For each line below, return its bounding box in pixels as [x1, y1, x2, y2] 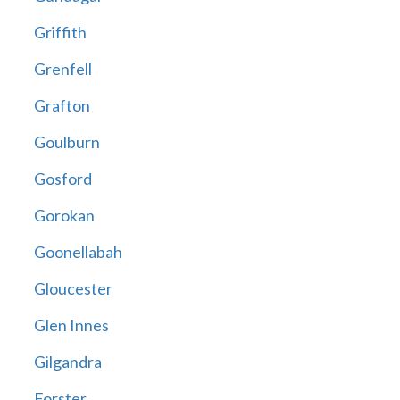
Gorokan [33, 205, 95, 226]
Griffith [33, 22, 87, 43]
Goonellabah [33, 242, 122, 262]
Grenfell [33, 59, 92, 79]
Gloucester [33, 279, 112, 299]
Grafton [33, 96, 90, 116]
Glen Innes [33, 315, 109, 336]
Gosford [33, 169, 92, 189]
